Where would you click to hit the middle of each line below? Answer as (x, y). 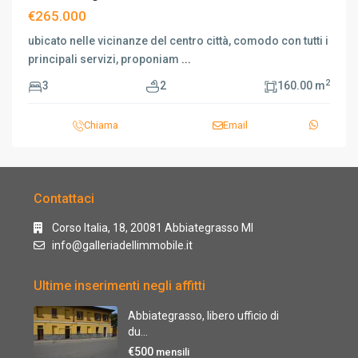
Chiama (101, 125)
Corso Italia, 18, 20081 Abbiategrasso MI (153, 228)
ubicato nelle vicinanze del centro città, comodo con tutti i (178, 41)
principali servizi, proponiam (105, 59)
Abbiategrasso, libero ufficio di (203, 316)
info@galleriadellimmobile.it (122, 245)
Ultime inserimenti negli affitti (119, 286)
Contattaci (64, 199)
